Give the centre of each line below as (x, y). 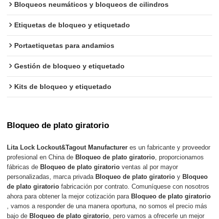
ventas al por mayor (149, 167)
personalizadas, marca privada (51, 176)
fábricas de (24, 167)
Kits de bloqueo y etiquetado (63, 87)
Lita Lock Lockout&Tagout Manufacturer (67, 147)
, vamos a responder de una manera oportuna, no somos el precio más (107, 206)
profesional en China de (41, 157)
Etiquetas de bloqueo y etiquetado (72, 25)
